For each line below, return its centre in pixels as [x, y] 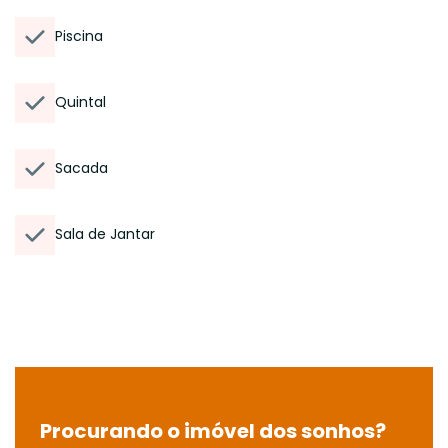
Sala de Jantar [105, 234]
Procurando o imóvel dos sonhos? [213, 431]
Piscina [79, 36]
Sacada [81, 168]
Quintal [80, 102]
